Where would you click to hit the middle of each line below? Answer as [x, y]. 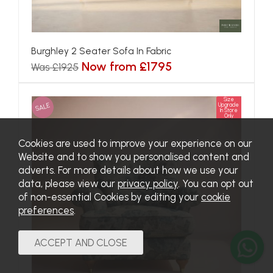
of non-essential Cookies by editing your [110, 197]
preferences [46, 210]
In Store [229, 111]
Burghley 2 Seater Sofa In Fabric [101, 51]
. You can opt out [216, 183]
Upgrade [229, 105]
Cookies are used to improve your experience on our [135, 143]
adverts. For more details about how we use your [128, 170]
